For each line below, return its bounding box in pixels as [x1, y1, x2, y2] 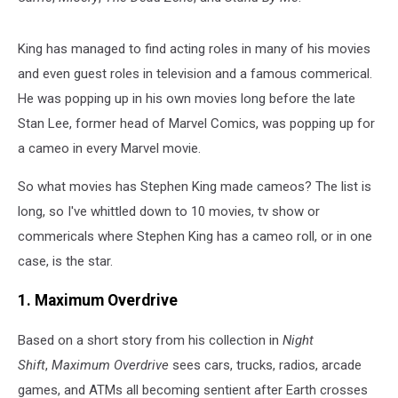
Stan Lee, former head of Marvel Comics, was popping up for [18, 115, 375, 131]
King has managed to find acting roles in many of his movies [18, 40, 370, 57]
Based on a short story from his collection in [18, 331, 283, 348]
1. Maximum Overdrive [18, 291, 178, 310]
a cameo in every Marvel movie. [18, 139, 201, 156]
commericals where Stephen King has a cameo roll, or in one [18, 227, 372, 244]
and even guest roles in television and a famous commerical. [18, 65, 372, 82]
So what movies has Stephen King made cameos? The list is [18, 178, 371, 195]
